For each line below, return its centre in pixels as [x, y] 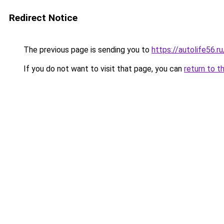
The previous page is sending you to [86, 50]
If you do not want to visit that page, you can [103, 69]
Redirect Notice [43, 18]
